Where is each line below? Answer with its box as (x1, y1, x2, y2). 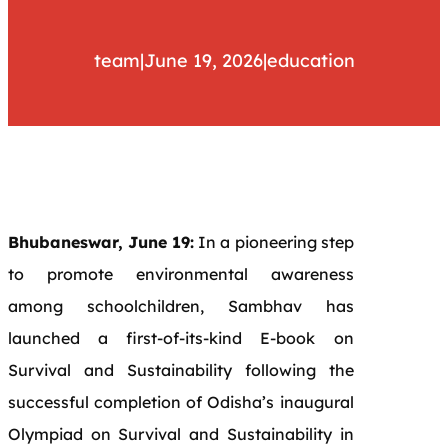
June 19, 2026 (143, 48, 263, 72)
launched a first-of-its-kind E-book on (8, 327, 354, 348)
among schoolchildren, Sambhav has (8, 295, 354, 316)
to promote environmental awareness (8, 263, 354, 284)
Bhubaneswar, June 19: (8, 231, 195, 252)
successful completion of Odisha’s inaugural (8, 391, 354, 412)
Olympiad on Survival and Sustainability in (8, 423, 354, 444)
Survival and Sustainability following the (8, 359, 354, 380)
